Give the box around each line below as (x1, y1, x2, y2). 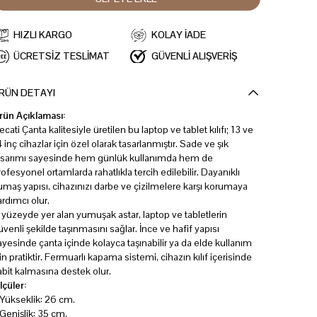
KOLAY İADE (151, 28, 206, 42)
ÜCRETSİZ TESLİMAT (13, 50, 110, 63)
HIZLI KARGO (13, 28, 73, 42)
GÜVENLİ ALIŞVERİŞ (151, 50, 237, 63)
